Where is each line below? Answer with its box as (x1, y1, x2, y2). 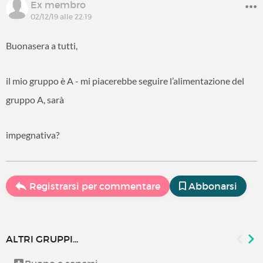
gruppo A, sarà (6, 94, 66, 105)
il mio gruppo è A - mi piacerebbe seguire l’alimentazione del (6, 75, 244, 86)
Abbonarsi (188, 180, 237, 192)
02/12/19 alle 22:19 (31, 12, 92, 21)
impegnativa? (6, 129, 59, 140)
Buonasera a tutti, (6, 40, 79, 51)
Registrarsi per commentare (29, 180, 160, 192)
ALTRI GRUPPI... (6, 233, 78, 245)
